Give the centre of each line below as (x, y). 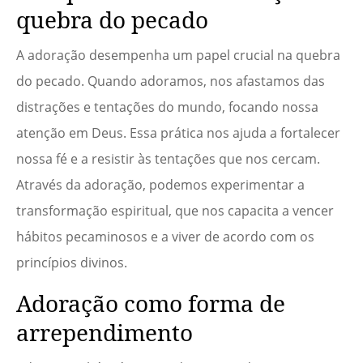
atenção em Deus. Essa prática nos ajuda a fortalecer (178, 133)
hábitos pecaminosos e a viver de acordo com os (165, 237)
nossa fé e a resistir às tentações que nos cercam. (168, 159)
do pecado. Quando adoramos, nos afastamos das (171, 81)
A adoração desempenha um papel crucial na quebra (178, 56)
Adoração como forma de (151, 303)
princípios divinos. (72, 263)
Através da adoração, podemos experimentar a (160, 185)
